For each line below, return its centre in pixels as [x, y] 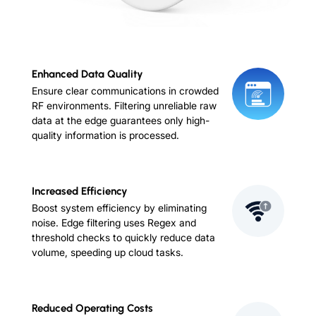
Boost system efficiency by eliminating [119, 208]
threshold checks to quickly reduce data [123, 238]
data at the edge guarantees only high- [121, 121]
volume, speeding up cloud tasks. [108, 253]
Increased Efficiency [80, 192]
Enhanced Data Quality [87, 74]
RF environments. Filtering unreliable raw [124, 106]
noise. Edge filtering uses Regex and [114, 223]
